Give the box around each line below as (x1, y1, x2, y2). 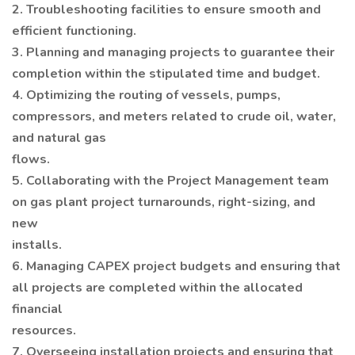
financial (12, 300, 63, 318)
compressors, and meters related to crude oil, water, (12, 108, 336, 125)
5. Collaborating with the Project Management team (12, 172, 329, 189)
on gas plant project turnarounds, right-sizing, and (12, 193, 315, 211)
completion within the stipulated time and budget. (12, 65, 320, 82)
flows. (12, 151, 50, 168)
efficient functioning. (12, 22, 136, 40)
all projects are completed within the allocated (12, 279, 303, 296)
